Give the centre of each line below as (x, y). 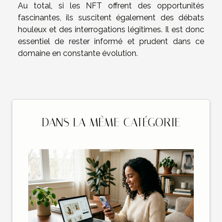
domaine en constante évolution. (78, 53)
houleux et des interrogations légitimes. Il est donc (111, 29)
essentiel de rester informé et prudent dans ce (111, 41)
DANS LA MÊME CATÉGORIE (111, 122)
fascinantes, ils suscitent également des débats (111, 17)
